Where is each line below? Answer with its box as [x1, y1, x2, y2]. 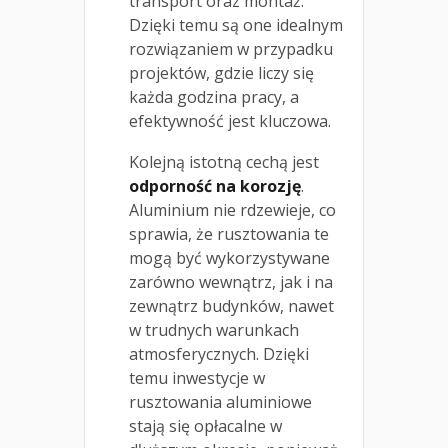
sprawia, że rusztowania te [129, 223, 329, 246]
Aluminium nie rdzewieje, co [129, 199, 336, 222]
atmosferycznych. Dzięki [129, 343, 309, 366]
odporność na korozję [129, 175, 301, 198]
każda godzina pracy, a [129, 86, 299, 109]
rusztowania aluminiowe [129, 391, 312, 414]
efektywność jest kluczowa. [129, 110, 331, 133]
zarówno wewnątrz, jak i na [129, 271, 333, 294]
